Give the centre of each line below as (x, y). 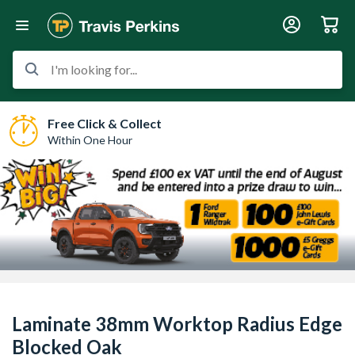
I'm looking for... (94, 69)
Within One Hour (90, 139)
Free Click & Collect (105, 123)
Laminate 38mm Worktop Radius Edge (177, 324)
